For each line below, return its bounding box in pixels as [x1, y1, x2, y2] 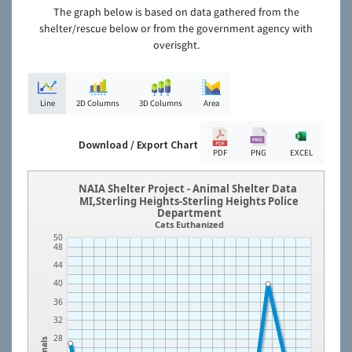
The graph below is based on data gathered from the [53, 5, 299, 20]
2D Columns [76, 97, 119, 109]
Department [156, 206, 222, 221]
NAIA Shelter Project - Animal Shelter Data [79, 181, 299, 196]
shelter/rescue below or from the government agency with [39, 21, 313, 36]
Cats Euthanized [154, 218, 224, 230]
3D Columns [139, 97, 182, 109]
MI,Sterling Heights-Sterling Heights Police [79, 193, 299, 208]
